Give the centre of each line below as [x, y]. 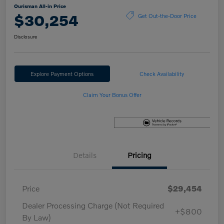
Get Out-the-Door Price [167, 15]
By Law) [36, 217]
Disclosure [25, 37]
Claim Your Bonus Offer [112, 95]
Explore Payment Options [62, 74]
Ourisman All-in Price [40, 6]
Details [84, 155]
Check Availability [162, 74]
